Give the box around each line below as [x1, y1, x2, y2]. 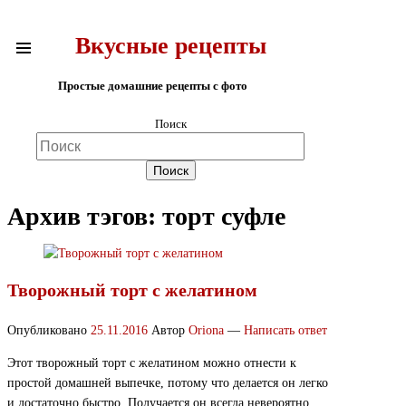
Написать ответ [244, 324, 327, 338]
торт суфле [162, 202, 285, 231]
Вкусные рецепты [74, 33, 266, 60]
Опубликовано [7, 324, 91, 338]
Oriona [188, 324, 224, 338]
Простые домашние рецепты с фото [57, 78, 247, 92]
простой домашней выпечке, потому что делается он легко [7, 376, 328, 391]
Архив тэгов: [7, 202, 162, 231]
